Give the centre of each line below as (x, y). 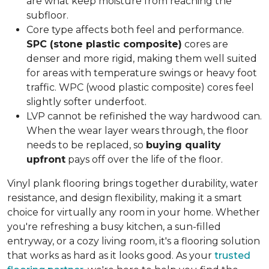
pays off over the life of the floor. (144, 159)
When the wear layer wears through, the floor (138, 131)
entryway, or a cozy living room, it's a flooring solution (134, 241)
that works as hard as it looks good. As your (111, 255)
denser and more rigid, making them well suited (142, 59)
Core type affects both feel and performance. (135, 30)
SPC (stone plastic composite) (104, 44)
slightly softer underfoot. (86, 102)
